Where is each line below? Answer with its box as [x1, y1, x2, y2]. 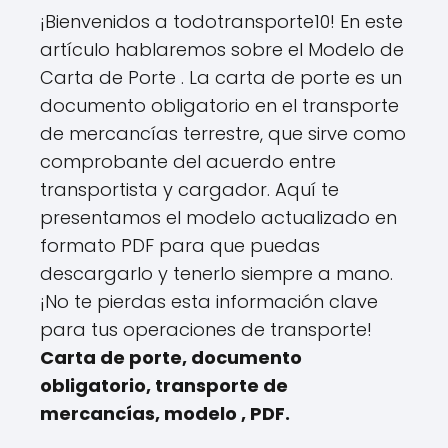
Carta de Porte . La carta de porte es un [40, 65, 402, 90]
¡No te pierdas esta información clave [40, 289, 378, 314]
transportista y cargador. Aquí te [40, 177, 339, 202]
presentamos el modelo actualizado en [40, 205, 397, 230]
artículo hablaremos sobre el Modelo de [40, 37, 404, 62]
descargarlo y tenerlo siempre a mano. [40, 261, 393, 286]
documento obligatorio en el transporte [40, 93, 399, 118]
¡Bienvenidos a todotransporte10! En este [40, 9, 403, 34]
